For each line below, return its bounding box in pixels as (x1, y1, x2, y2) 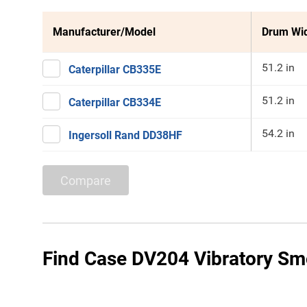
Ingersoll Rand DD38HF (69, 129, 182, 142)
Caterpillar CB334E (69, 96, 161, 109)
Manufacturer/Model (53, 25, 156, 38)
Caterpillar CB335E (69, 63, 161, 76)
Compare (60, 173, 111, 188)
